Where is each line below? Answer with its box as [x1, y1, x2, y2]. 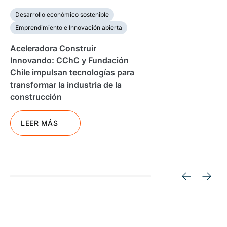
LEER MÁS [21, 119, 58, 127]
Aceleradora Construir [10, 43, 96, 53]
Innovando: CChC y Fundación [10, 55, 129, 65]
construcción [10, 92, 62, 102]
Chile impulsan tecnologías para [10, 67, 134, 78]
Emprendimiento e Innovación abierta [15, 24, 122, 31]
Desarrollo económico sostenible [15, 11, 109, 18]
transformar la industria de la [10, 80, 122, 90]
